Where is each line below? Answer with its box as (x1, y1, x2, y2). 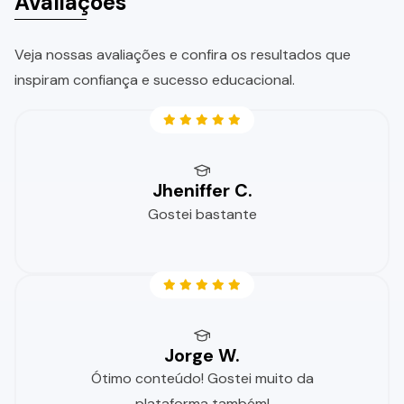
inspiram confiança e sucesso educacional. (14, 70, 295, 90)
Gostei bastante (147, 204, 257, 224)
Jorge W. (164, 343, 240, 367)
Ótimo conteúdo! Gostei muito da (90, 369, 314, 389)
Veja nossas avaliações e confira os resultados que (14, 45, 351, 65)
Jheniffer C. (151, 179, 252, 203)
